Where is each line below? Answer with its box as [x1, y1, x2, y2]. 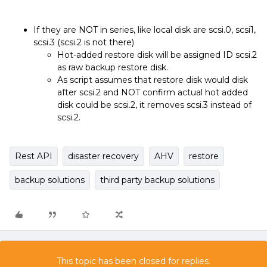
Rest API [15, 151, 52, 162]
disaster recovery [68, 151, 139, 162]
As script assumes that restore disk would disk [57, 74, 248, 85]
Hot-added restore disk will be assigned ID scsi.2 [57, 49, 257, 60]
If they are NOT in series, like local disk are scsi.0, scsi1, [33, 24, 256, 35]
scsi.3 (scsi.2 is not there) [33, 37, 134, 48]
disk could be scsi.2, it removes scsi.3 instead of [57, 100, 252, 110]
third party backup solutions [100, 175, 215, 185]
